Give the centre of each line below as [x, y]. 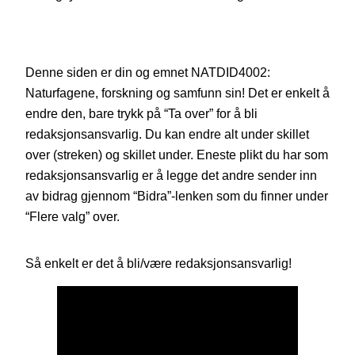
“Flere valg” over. [73, 217]
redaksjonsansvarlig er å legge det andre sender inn [171, 176]
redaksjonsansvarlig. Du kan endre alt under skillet [167, 134]
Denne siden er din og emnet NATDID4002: [148, 73]
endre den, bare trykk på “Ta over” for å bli [141, 114]
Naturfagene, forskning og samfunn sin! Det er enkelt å [177, 93]
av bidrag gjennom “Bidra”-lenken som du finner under [177, 196]
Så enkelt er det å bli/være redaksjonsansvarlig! [158, 263]
